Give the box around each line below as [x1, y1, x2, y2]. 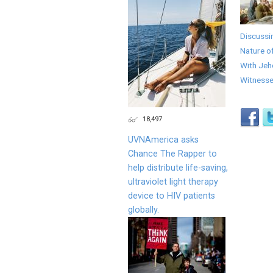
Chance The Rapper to [128, 148, 217, 159]
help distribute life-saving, [128, 162, 228, 173]
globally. [128, 204, 159, 215]
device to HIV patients [128, 190, 215, 201]
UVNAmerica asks [128, 134, 199, 145]
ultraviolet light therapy [128, 176, 218, 187]
